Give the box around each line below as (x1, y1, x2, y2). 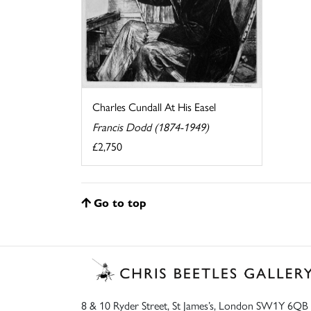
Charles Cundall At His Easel (92, 98, 216, 115)
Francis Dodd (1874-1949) (92, 118, 209, 135)
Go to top (94, 194, 146, 210)
